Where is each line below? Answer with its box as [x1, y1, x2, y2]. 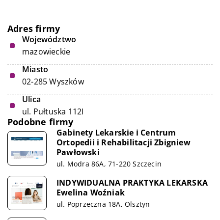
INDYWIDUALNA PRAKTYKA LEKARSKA [56, 177, 208, 188]
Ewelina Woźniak [56, 187, 125, 198]
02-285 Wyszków [22, 76, 84, 87]
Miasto [22, 64, 49, 75]
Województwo [22, 34, 77, 45]
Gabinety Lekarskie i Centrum [56, 127, 176, 138]
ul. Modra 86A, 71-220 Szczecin [56, 159, 162, 168]
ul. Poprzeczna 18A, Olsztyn [56, 199, 150, 209]
